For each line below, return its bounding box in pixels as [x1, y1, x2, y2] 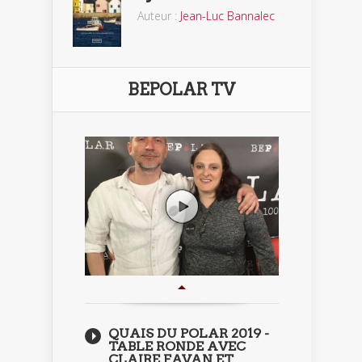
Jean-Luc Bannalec [180, 8, 275, 24]
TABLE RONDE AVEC [108, 339, 246, 355]
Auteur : [137, 8, 180, 24]
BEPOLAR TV [128, 79, 235, 99]
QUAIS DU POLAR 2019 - [108, 326, 269, 342]
